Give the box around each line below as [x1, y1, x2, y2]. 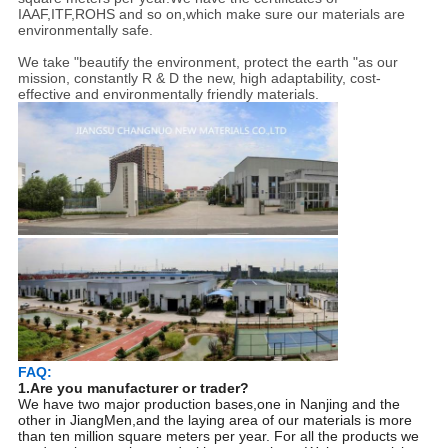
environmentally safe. [17, 21, 153, 38]
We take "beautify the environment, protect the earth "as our [17, 53, 398, 70]
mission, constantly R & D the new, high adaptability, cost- [17, 69, 381, 86]
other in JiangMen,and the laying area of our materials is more [17, 412, 412, 429]
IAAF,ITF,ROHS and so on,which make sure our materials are [17, 5, 405, 22]
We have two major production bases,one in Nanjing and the [17, 396, 400, 413]
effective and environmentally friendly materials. [17, 85, 319, 102]
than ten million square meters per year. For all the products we [17, 428, 419, 445]
